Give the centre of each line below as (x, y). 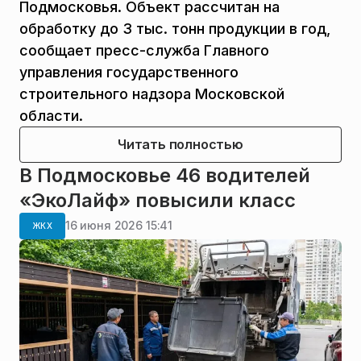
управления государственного (129, 72)
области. (51, 115)
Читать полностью (180, 144)
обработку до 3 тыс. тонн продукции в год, (175, 28)
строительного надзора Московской (152, 93)
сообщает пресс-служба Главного (144, 50)
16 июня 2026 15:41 (119, 226)
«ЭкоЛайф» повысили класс (158, 200)
